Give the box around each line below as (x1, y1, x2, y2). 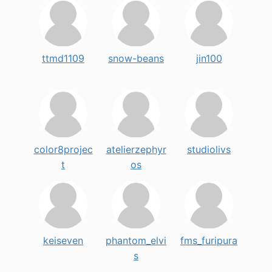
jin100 (195, 52, 222, 65)
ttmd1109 (42, 52, 84, 65)
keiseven (43, 234, 83, 247)
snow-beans (108, 52, 164, 65)
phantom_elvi (106, 234, 166, 247)
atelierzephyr (106, 143, 166, 156)
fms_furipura (180, 234, 237, 247)
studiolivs (187, 143, 231, 156)
